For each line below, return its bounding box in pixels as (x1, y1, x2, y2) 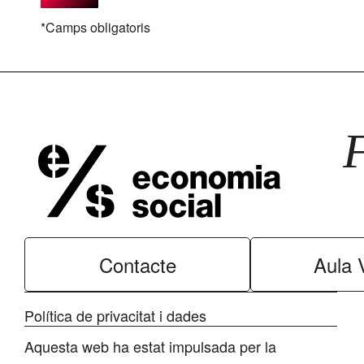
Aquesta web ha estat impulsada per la (24, 336, 276, 357)
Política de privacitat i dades (24, 305, 206, 326)
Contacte (98, 250, 176, 279)
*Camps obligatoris (41, 18, 150, 37)
